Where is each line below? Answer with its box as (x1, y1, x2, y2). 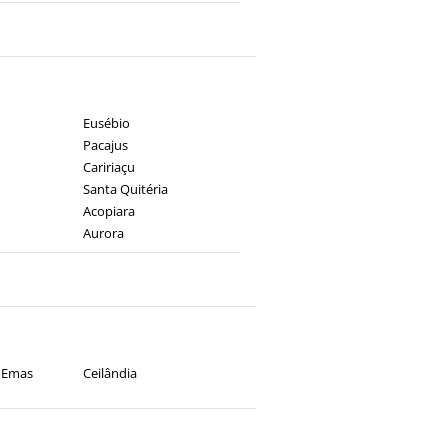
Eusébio (82, 114, 130, 132)
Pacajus (82, 136, 128, 154)
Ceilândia (82, 364, 137, 382)
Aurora (82, 224, 124, 242)
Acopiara (82, 202, 135, 220)
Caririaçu (82, 158, 135, 176)
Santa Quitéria (82, 180, 168, 198)
